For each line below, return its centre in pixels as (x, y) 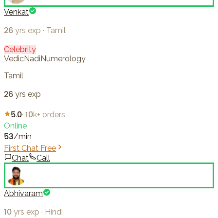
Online (15, 126)
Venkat (16, 12)
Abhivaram (23, 194)
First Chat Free (30, 148)
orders (54, 115)
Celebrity (20, 50)
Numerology (63, 59)
